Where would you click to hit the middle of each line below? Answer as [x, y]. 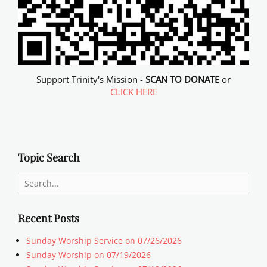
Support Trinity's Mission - [91, 80]
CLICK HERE [133, 92]
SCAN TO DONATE [182, 80]
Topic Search [49, 157]
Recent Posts [49, 218]
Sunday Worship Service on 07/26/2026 [104, 240]
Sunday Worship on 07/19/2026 [89, 254]
